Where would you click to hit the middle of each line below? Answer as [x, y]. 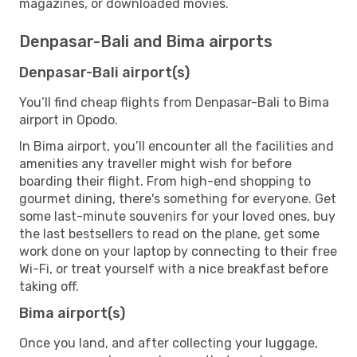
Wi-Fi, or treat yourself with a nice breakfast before [174, 269]
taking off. [49, 286]
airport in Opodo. [69, 120]
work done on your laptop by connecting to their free [178, 251]
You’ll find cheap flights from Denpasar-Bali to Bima [174, 102]
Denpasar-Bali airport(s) [104, 72]
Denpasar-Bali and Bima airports [146, 41]
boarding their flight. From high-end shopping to [165, 181]
